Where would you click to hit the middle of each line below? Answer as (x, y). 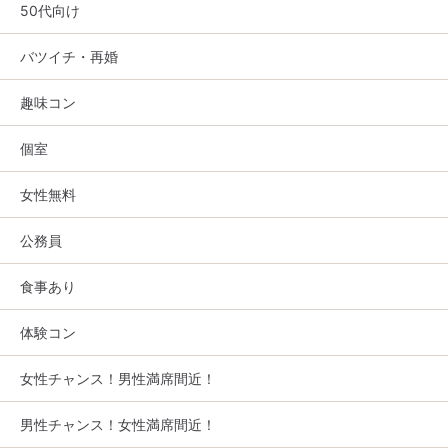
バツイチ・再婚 (69, 57)
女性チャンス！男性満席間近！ (118, 379)
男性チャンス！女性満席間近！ (118, 425)
